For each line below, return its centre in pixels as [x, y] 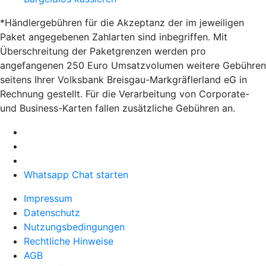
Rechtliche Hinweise [69, 241]
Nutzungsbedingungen [74, 227]
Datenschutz [52, 212]
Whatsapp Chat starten [76, 174]
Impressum [48, 198]
